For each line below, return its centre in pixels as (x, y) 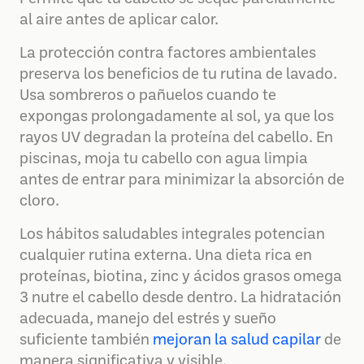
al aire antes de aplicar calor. (119, 21)
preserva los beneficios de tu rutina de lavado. (178, 75)
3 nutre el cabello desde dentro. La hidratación (180, 299)
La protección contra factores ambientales (168, 54)
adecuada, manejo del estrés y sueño (148, 320)
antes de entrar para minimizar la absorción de (182, 181)
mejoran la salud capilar (237, 341)
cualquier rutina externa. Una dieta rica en (166, 256)
